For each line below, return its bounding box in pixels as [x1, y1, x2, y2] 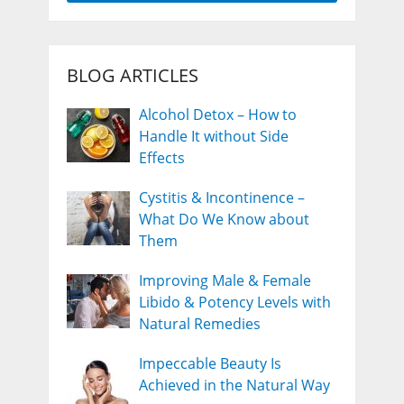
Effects [138, 147, 185, 168]
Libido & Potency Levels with [138, 291, 331, 312]
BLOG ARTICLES [66, 62, 198, 87]
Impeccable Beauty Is [138, 353, 281, 373]
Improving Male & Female [138, 270, 311, 290]
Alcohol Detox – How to [138, 104, 297, 124]
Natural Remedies [138, 313, 261, 334]
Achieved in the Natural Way [138, 374, 330, 395]
